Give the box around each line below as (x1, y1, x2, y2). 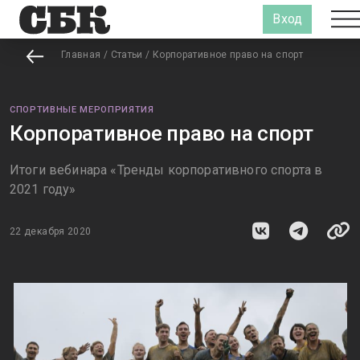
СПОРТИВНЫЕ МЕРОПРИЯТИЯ (10, 104, 154, 115)
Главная (61, 49, 101, 60)
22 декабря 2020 (10, 225, 92, 237)
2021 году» (10, 182, 76, 197)
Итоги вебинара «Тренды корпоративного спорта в (10, 162, 323, 178)
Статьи (110, 49, 143, 60)
